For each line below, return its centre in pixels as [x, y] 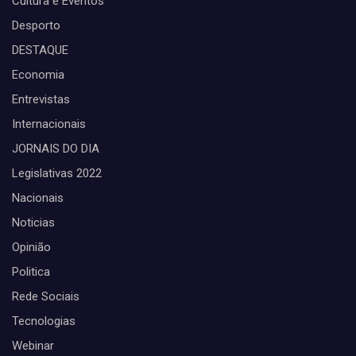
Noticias [33, 223]
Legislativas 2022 [57, 174]
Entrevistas [41, 100]
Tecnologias [44, 321]
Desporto [36, 26]
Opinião [31, 248]
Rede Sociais [46, 297]
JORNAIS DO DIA [56, 149]
